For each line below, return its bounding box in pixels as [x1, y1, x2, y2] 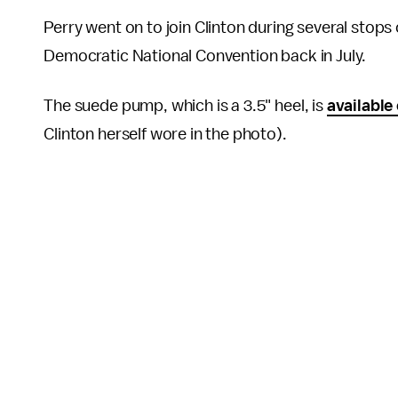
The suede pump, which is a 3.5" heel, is [44, 96, 327, 115]
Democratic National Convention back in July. [44, 46, 367, 65]
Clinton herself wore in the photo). [44, 124, 287, 143]
